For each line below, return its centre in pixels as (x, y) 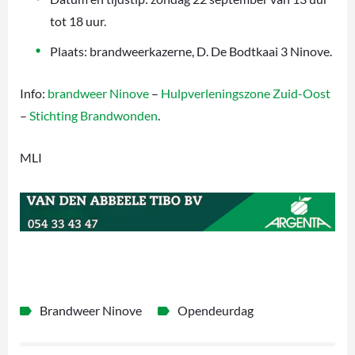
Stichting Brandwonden (94, 116)
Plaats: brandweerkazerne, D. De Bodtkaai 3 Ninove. (191, 52)
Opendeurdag (216, 311)
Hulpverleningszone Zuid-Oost (246, 94)
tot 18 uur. (78, 21)
